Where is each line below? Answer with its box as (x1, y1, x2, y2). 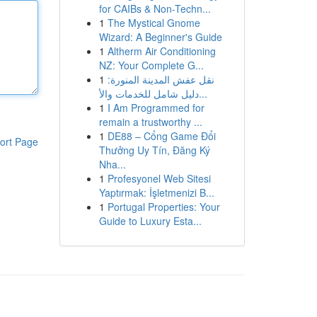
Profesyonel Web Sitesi (107, 171, 211, 185)
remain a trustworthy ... (98, 115, 202, 129)
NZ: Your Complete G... (98, 58, 204, 72)
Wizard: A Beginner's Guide (98, 30, 222, 44)
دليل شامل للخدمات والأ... (198, 86, 207, 100)
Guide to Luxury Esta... (98, 214, 202, 228)
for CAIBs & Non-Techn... (98, 1, 211, 16)
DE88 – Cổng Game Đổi (107, 129, 216, 143)
